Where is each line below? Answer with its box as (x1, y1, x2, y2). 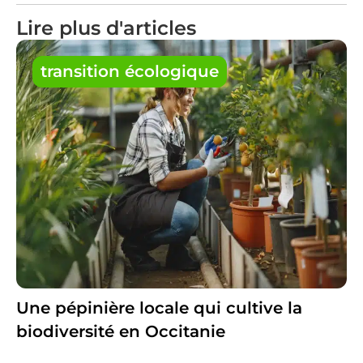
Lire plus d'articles (15, 16, 196, 41)
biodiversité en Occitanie (15, 321, 225, 341)
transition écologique (40, 62, 219, 82)
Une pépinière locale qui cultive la (15, 297, 302, 318)
